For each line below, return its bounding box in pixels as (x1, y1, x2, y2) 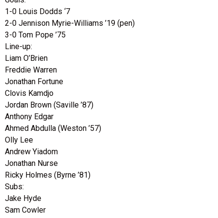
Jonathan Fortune (5, 77, 63, 87)
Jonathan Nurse (5, 159, 58, 168)
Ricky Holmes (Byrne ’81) (5, 170, 91, 180)
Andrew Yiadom (5, 147, 58, 157)
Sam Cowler (5, 205, 46, 215)
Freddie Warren (5, 65, 57, 75)
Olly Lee (5, 135, 33, 145)
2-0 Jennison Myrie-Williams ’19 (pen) (5, 18, 135, 28)
